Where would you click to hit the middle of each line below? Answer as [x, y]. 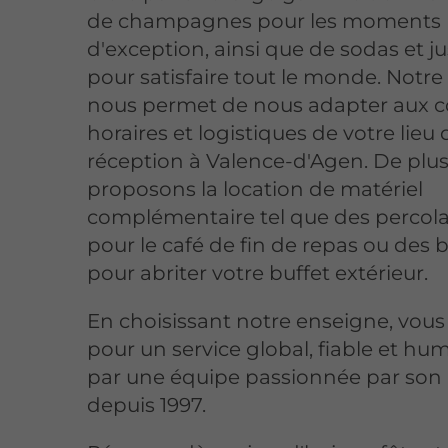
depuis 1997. [147, 404]
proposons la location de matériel [255, 188]
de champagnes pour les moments [264, 20]
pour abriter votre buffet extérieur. [258, 272]
